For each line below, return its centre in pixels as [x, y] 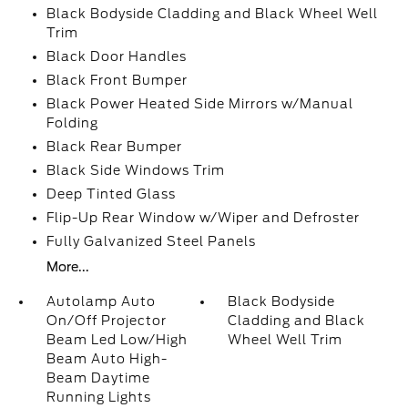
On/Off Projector [106, 321]
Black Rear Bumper [114, 147]
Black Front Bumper [117, 80]
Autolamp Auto [101, 301]
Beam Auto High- [107, 359]
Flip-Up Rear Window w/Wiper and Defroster [203, 218]
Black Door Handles [116, 56]
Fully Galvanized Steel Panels [151, 241]
